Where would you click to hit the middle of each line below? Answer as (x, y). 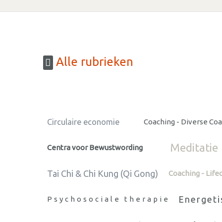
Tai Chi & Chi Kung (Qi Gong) (103, 173)
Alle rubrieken (93, 62)
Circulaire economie (83, 122)
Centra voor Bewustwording (95, 147)
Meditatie (194, 147)
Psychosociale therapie (109, 199)
